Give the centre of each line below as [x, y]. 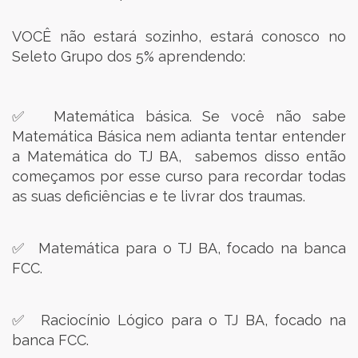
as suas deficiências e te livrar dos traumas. [159, 196]
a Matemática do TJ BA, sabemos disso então [179, 156]
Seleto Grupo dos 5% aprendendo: [129, 56]
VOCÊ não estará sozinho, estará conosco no [179, 36]
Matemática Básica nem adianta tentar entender [179, 136]
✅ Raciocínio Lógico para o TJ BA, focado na [179, 320]
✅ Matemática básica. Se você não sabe [179, 116]
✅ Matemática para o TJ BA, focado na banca [179, 248]
